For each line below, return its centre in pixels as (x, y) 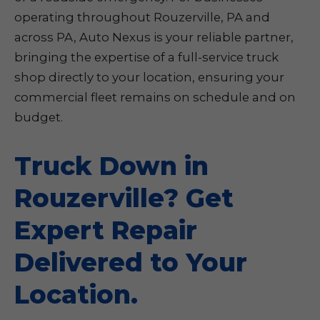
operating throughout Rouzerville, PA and (142, 17)
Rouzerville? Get (124, 198)
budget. (39, 117)
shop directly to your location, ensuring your (149, 77)
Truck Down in (111, 166)
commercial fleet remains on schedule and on (155, 97)
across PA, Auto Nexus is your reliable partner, (154, 37)
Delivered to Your (131, 262)
